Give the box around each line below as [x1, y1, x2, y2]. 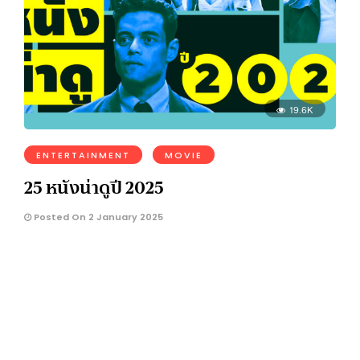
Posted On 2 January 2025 [31, 210, 163, 223]
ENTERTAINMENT [36, 148, 130, 162]
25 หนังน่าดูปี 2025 [24, 170, 164, 203]
